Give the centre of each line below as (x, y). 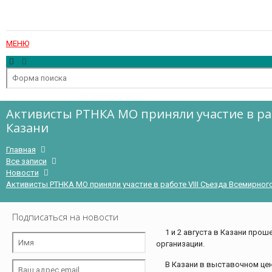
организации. (180, 244)
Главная (21, 150)
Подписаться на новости (65, 217)
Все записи (26, 161)
